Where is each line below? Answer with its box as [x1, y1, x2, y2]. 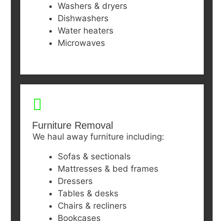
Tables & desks [57, 188, 118, 198]
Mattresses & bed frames [57, 163, 158, 174]
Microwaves [57, 38, 105, 48]
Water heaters [57, 26, 113, 36]
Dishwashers [57, 13, 109, 24]
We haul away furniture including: [32, 131, 164, 142]
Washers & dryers [57, 1, 127, 11]
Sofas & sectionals [57, 151, 131, 161]
